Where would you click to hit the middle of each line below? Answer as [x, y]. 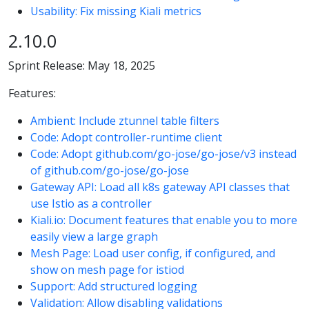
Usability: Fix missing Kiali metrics [116, 11]
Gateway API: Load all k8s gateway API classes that [160, 187]
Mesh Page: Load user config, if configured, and [153, 253]
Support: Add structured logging [114, 286]
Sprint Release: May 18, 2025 [82, 65]
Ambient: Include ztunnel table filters [125, 120]
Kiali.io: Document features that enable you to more [164, 220]
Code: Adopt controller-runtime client [126, 137]
